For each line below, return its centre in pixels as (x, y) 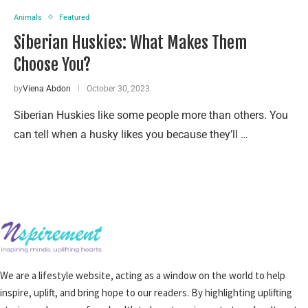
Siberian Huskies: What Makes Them (130, 42)
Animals (28, 17)
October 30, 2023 (118, 88)
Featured (74, 17)
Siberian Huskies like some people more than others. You (151, 115)
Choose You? (52, 64)
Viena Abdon (47, 88)
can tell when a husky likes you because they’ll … (131, 134)
